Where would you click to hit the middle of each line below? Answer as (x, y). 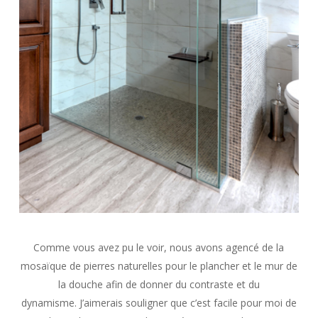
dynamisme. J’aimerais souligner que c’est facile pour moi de (159, 303)
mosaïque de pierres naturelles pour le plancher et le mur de (159, 266)
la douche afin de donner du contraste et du (159, 285)
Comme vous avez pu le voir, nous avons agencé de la (159, 248)
